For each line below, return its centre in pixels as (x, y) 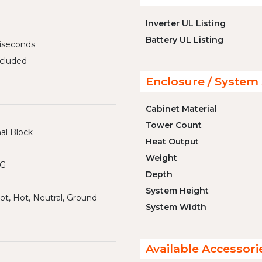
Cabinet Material (181, 109)
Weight (161, 158)
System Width (176, 207)
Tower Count (174, 125)
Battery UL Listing (185, 40)
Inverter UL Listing (186, 23)
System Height (177, 191)
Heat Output (172, 142)
